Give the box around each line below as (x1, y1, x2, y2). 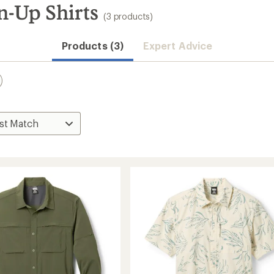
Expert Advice (143, 40, 212, 51)
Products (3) (61, 40, 124, 51)
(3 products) (103, 11, 154, 21)
